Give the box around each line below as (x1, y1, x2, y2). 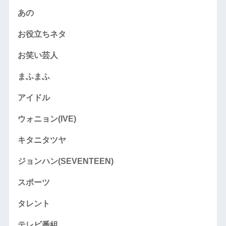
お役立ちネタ (17, 30, 66, 39)
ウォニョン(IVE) (17, 115, 76, 124)
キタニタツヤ (17, 136, 66, 145)
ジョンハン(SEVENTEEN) (17, 157, 114, 166)
